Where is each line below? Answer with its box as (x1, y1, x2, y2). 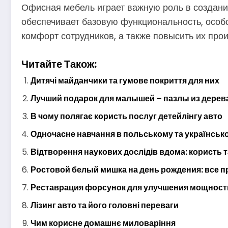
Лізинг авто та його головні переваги (31, 199, 179, 211)
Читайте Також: (21, 56, 97, 71)
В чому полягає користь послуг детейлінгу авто (31, 110, 222, 122)
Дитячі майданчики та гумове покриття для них (31, 74, 219, 87)
